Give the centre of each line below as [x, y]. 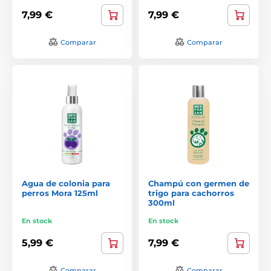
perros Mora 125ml [60, 193]
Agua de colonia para [66, 183]
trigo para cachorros [191, 193]
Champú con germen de [199, 183]
